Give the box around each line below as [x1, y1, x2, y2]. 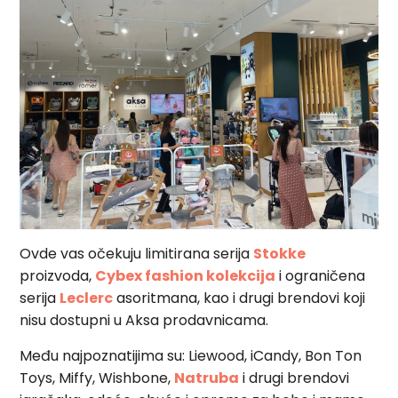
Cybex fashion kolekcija [95, 266, 276, 287]
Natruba [174, 368, 240, 389]
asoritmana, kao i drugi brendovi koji [113, 288, 366, 309]
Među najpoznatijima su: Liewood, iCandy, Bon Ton [20, 346, 362, 367]
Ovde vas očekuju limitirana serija [20, 243, 254, 265]
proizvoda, [20, 266, 96, 287]
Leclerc [60, 288, 114, 309]
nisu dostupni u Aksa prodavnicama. [20, 310, 273, 331]
